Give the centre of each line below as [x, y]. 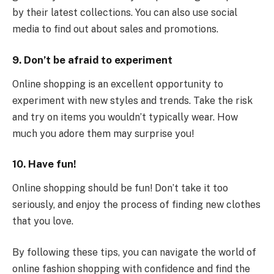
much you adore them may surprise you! [103, 133]
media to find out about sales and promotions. [115, 29]
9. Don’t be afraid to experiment [92, 60]
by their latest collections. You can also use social [125, 13]
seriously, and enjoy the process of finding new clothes [136, 204]
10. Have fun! [44, 164]
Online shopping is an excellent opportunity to [118, 84]
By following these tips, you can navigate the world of [134, 253]
